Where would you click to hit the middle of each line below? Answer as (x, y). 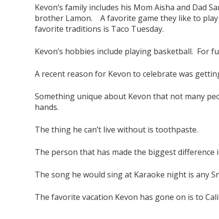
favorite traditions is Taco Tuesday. (99, 29)
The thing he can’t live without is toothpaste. (116, 130)
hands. (46, 107)
